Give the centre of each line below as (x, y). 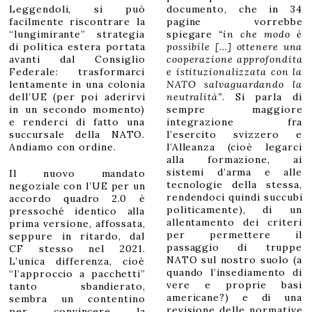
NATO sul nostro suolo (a (234, 260)
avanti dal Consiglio (77, 60)
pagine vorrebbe (234, 22)
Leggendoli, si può (77, 9)
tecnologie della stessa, (234, 185)
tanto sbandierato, (77, 287)
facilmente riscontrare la (77, 22)
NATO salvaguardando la (234, 85)
